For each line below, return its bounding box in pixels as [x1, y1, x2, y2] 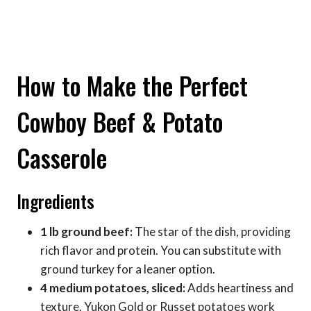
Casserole [17, 140, 107, 176]
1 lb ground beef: [40, 224, 133, 239]
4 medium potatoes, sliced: [40, 280, 185, 296]
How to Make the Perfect [17, 67, 248, 104]
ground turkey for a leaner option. [40, 262, 215, 277]
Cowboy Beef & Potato [17, 103, 223, 140]
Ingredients [17, 187, 94, 214]
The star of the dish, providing [133, 224, 291, 239]
